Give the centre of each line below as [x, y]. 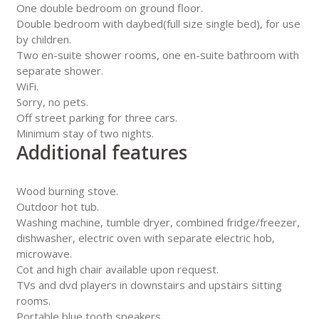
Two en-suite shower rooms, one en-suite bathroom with [157, 55]
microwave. [44, 253]
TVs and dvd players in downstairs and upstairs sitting [149, 284]
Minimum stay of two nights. [85, 134]
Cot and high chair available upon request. [117, 269]
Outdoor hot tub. [57, 206]
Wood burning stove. [67, 190]
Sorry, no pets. [52, 102]
